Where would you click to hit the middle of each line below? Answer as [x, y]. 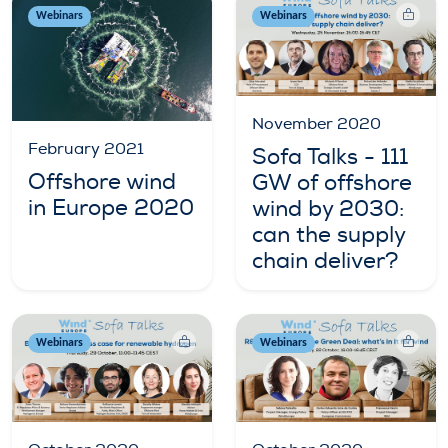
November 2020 [316, 123]
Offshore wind [102, 181]
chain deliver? [325, 260]
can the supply [328, 234]
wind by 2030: [328, 208]
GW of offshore [332, 182]
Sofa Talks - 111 [330, 156]
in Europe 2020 [111, 207]
